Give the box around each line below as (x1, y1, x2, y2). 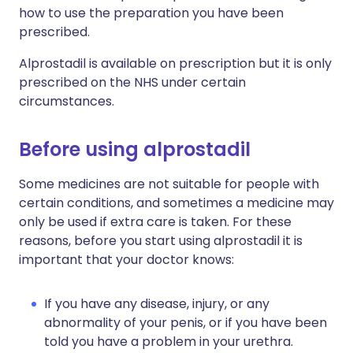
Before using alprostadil (19, 136, 251, 163)
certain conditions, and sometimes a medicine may (19, 194, 334, 213)
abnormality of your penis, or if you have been (44, 314, 327, 333)
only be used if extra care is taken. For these (19, 213, 292, 232)
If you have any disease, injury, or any (44, 295, 269, 314)
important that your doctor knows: (19, 251, 234, 269)
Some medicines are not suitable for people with (19, 175, 319, 194)
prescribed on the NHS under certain (19, 73, 246, 92)
